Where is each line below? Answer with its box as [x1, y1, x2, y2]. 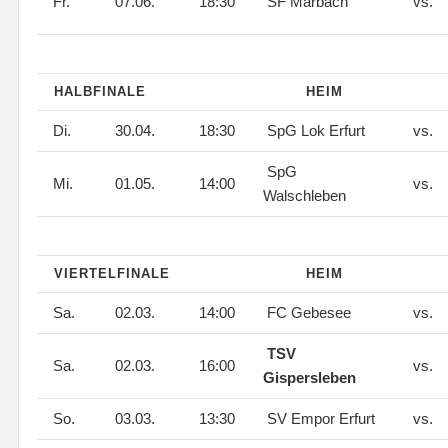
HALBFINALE [49, 84, 151, 99]
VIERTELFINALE [49, 266, 175, 281]
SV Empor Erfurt [263, 410, 379, 427]
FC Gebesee [263, 304, 355, 321]
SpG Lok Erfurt [263, 122, 369, 139]
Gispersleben [263, 369, 356, 386]
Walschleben [263, 187, 350, 204]
